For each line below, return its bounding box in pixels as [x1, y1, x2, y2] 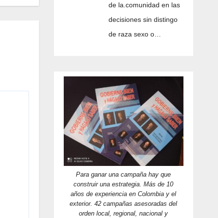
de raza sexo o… [108, 30, 161, 38]
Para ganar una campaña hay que [76, 170, 171, 178]
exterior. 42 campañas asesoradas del [70, 200, 178, 207]
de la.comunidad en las [108, 1, 180, 9]
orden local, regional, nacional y [79, 209, 168, 217]
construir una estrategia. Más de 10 [73, 180, 174, 188]
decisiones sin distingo [108, 16, 178, 24]
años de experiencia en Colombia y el [71, 190, 177, 198]
